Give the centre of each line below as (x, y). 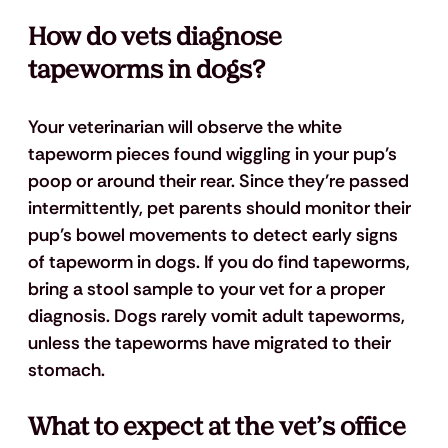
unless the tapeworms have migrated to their (211, 343)
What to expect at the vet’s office (219, 428)
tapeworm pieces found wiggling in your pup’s (214, 154)
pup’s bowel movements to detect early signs (214, 235)
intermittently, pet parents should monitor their (221, 208)
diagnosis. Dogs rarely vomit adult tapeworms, (218, 316)
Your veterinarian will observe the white (186, 127)
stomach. (68, 370)
